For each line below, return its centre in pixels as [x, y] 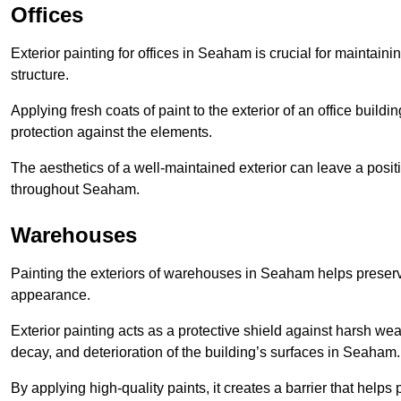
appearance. [51, 294]
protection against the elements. [111, 132]
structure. [40, 74]
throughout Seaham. [75, 189]
